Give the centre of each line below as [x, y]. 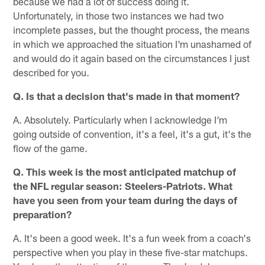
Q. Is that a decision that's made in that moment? [127, 96]
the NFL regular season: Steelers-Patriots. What [123, 186]
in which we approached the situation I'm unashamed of [132, 44]
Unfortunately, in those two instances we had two [119, 16]
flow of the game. [51, 148]
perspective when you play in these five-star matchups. [131, 252]
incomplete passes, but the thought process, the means [132, 30]
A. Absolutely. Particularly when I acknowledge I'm [120, 120]
